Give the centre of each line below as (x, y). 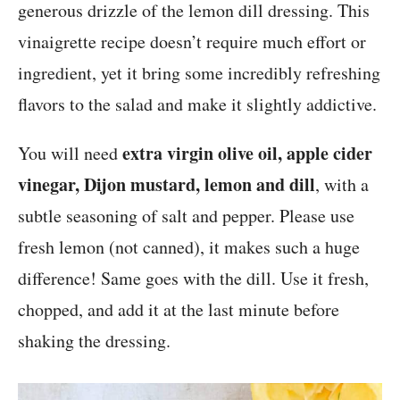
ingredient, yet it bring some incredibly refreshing (199, 72)
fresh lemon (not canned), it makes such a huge (189, 246)
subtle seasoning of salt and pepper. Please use (186, 215)
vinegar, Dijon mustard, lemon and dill (167, 184)
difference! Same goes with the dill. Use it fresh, (193, 278)
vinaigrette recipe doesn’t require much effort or (192, 41)
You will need (70, 153)
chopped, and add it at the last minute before (179, 309)
